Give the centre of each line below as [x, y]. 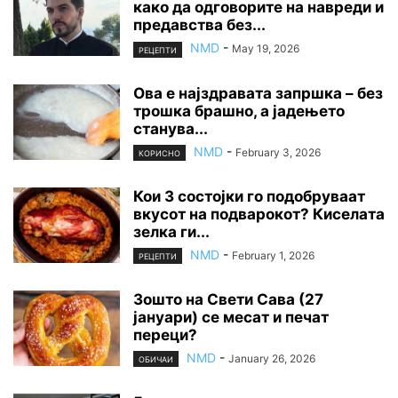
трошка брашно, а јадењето [239, 111]
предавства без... [199, 25]
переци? [165, 334]
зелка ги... [171, 231]
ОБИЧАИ [156, 360]
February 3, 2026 [278, 152]
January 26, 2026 [272, 358]
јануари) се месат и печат [231, 317]
